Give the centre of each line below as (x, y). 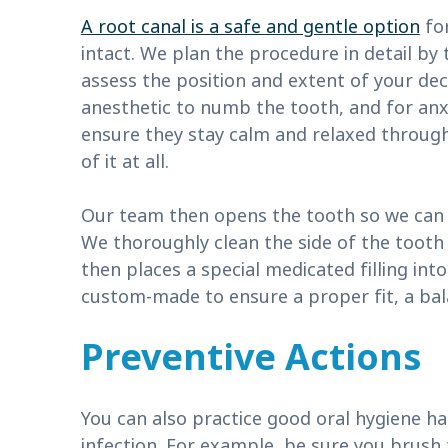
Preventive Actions (250, 358)
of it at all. (124, 161)
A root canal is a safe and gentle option (250, 26)
